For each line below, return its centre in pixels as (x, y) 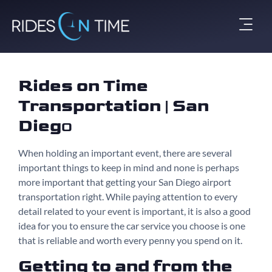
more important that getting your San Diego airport (125, 182)
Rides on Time (83, 86)
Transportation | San (114, 106)
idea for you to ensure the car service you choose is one (132, 225)
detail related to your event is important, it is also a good (134, 211)
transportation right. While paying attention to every (128, 196)
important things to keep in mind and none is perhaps (129, 167)
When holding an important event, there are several (125, 152)
